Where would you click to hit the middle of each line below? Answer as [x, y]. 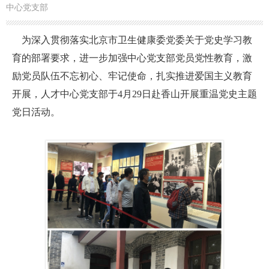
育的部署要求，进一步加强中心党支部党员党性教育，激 [132, 58]
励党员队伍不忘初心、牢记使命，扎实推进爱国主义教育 [132, 76]
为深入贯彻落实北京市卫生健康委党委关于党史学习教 [132, 40]
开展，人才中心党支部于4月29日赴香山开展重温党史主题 [134, 94]
